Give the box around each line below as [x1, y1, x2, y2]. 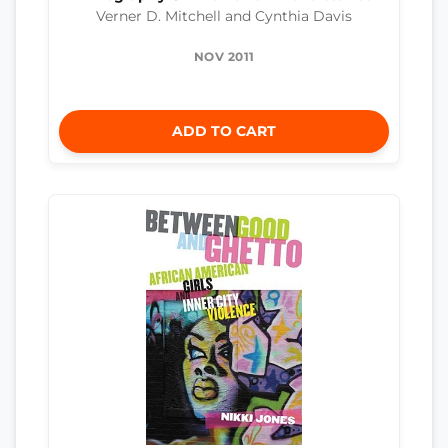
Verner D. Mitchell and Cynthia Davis [96, 7, 352, 24]
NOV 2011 [193, 48, 255, 64]
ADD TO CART [172, 121, 276, 140]
